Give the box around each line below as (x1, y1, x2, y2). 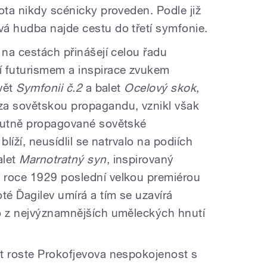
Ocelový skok (124, 80, 197, 94)
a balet (82, 80, 125, 94)
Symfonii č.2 (16, 80, 83, 94)
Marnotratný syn (19, 152, 107, 166)
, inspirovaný (106, 152, 174, 166)
